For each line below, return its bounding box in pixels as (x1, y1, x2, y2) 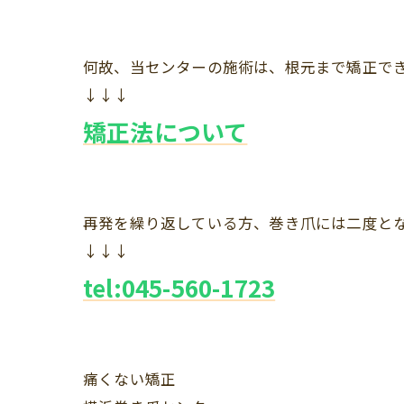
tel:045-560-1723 (83, 270, 276, 304)
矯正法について (83, 114, 248, 148)
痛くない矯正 (83, 367, 177, 390)
